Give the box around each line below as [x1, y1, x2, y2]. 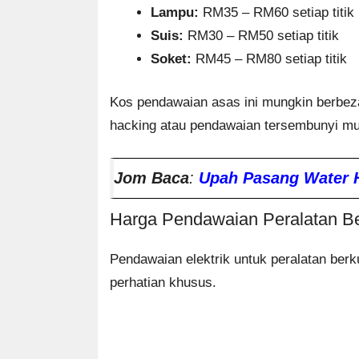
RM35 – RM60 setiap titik [199, 4, 354, 20]
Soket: [151, 50, 192, 67]
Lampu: [151, 4, 199, 20]
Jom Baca [114, 168, 189, 187]
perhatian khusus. [110, 274, 216, 290]
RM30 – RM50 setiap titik [184, 27, 339, 43]
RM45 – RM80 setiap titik [192, 50, 347, 67]
